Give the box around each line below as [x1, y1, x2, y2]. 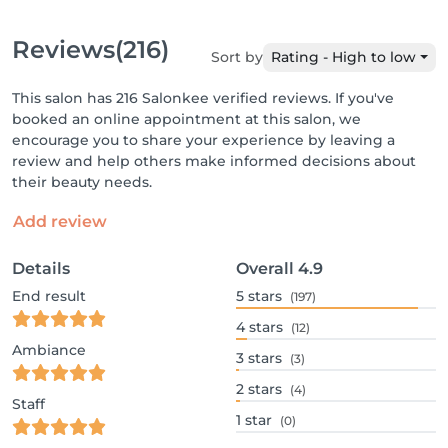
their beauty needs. [12, 173, 152, 191]
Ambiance [12, 341, 86, 359]
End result [12, 287, 86, 305]
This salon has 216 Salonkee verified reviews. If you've [12, 89, 394, 107]
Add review [13, 212, 107, 231]
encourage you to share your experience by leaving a [12, 131, 395, 149]
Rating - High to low [271, 48, 417, 66]
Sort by [211, 48, 264, 66]
